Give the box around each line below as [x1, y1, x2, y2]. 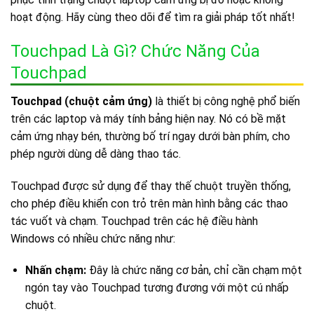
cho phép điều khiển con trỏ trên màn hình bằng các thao [11, 196, 288, 210]
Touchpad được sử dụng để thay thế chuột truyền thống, [11, 179, 291, 193]
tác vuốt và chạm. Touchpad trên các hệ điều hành [11, 214, 258, 228]
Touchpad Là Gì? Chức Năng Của [11, 41, 260, 61]
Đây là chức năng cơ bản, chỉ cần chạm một [86, 264, 302, 278]
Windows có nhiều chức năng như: [11, 231, 175, 245]
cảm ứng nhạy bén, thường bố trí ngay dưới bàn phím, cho [11, 129, 290, 143]
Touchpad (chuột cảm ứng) [11, 94, 152, 108]
